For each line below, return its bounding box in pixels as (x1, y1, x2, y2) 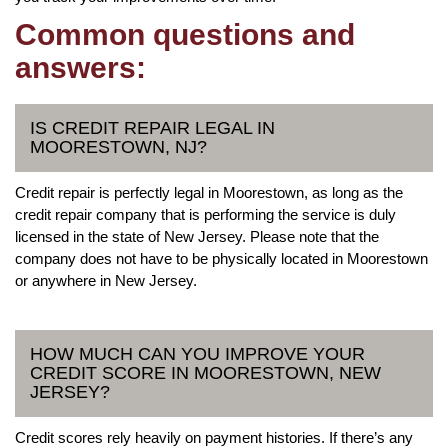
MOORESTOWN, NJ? (30, 136, 207, 157)
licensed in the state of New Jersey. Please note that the (15, 227, 379, 245)
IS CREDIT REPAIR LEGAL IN (30, 117, 275, 138)
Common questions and (15, 17, 355, 51)
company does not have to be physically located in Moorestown (15, 249, 428, 267)
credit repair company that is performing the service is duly (15, 205, 396, 223)
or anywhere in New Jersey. (15, 271, 197, 289)
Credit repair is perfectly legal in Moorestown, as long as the (15, 183, 403, 201)
